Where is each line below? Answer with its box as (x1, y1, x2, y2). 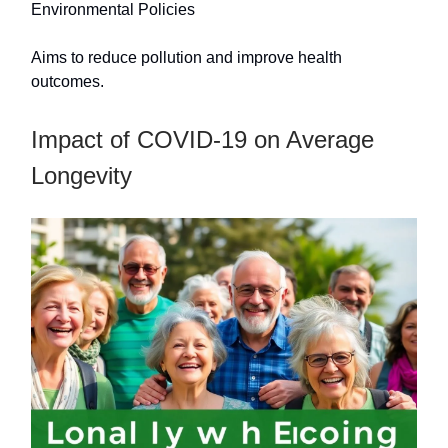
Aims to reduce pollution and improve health (31, 48, 342, 66)
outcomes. (31, 72, 104, 90)
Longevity (31, 161, 132, 189)
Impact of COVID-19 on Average (31, 125, 374, 153)
